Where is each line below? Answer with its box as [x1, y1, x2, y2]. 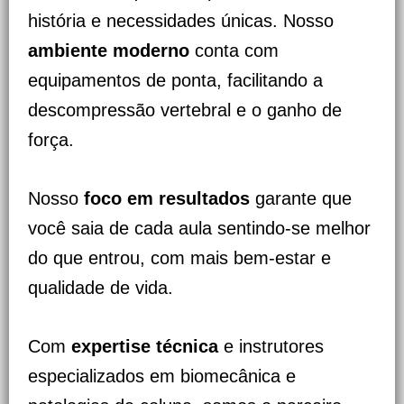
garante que [250, 188, 352, 209]
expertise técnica [71, 336, 218, 357]
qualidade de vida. [28, 278, 173, 298]
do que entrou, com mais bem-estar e [28, 248, 331, 269]
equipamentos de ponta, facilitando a [28, 70, 323, 91]
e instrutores [218, 336, 324, 357]
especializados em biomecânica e [28, 366, 296, 387]
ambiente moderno [28, 41, 189, 61]
